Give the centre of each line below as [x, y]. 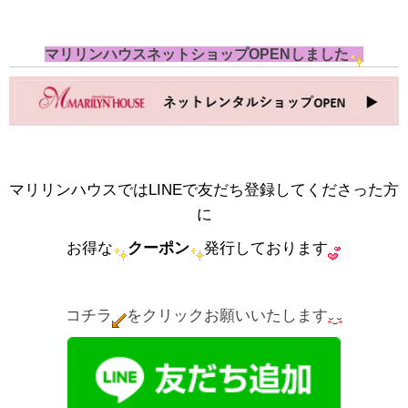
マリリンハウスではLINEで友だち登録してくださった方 [204, 189]
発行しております [265, 248]
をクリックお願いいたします [227, 315]
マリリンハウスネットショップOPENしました [197, 55]
